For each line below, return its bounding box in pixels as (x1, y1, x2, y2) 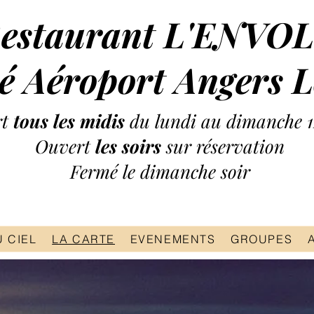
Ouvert (35, 134, 95, 158)
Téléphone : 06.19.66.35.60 (59, 191, 230, 212)
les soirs (95, 134, 166, 158)
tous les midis (13, 109, 125, 133)
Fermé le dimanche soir (69, 159, 250, 184)
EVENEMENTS (130, 232, 216, 246)
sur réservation (166, 134, 285, 158)
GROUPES (231, 232, 293, 246)
